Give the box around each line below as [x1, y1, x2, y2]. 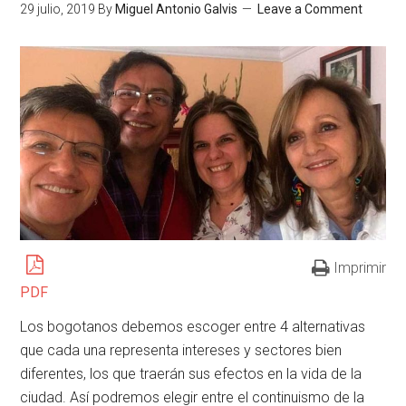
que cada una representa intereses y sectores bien [20, 341, 343, 359]
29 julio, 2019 [20, 2, 96, 16]
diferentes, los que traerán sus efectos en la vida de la [20, 364, 362, 382]
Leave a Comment [257, 2, 363, 16]
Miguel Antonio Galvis [115, 2, 238, 16]
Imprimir [333, 258, 386, 276]
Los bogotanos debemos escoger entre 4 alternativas [20, 317, 366, 335]
